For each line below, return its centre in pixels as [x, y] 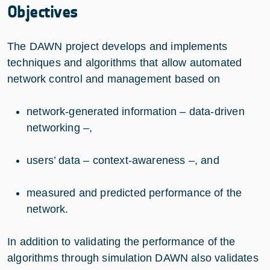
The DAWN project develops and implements [118, 46]
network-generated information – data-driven [136, 111]
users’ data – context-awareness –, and [125, 160]
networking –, [60, 127]
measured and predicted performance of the [134, 193]
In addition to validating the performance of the [121, 241]
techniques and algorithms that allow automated [125, 62]
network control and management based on [114, 79]
